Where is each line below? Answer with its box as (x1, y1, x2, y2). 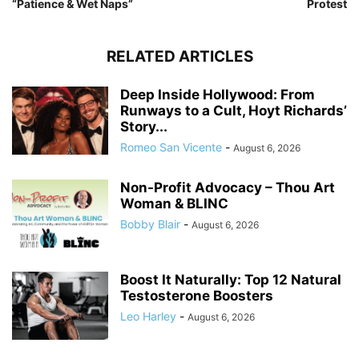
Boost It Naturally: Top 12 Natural (120, 272, 341, 288)
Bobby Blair (120, 217, 180, 232)
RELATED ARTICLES (106, 47, 253, 67)
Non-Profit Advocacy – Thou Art (120, 179, 335, 196)
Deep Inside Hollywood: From (120, 87, 315, 103)
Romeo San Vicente (120, 140, 222, 155)
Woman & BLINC (120, 196, 228, 212)
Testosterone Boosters (120, 288, 273, 305)
